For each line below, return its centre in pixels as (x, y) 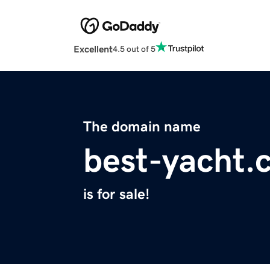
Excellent (93, 49)
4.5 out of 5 (134, 49)
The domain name (142, 127)
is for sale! (116, 194)
